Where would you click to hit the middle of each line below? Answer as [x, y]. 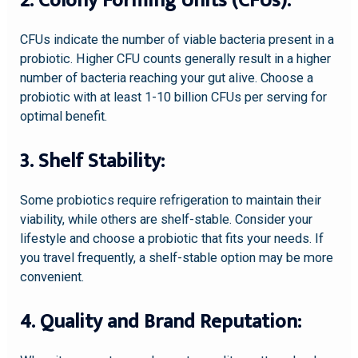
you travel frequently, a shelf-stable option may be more [177, 257]
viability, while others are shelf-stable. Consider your [167, 219]
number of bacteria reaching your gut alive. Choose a [167, 78]
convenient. [52, 276]
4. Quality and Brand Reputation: [161, 322]
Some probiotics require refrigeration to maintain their [171, 200]
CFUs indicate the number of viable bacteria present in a [177, 39]
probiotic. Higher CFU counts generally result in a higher [176, 58]
